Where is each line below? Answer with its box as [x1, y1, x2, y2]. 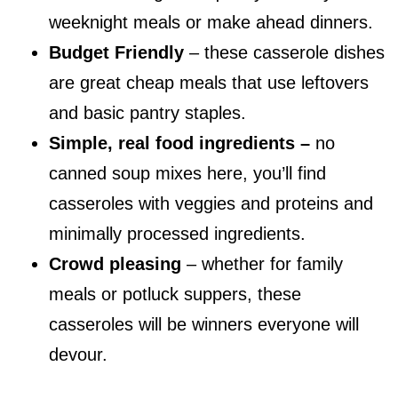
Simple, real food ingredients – [49, 133, 315, 154]
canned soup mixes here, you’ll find [49, 163, 326, 184]
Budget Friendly [49, 43, 184, 63]
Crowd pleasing [49, 254, 181, 275]
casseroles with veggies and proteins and [49, 194, 373, 214]
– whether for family [181, 254, 343, 275]
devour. [49, 345, 107, 365]
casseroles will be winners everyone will [49, 314, 359, 335]
